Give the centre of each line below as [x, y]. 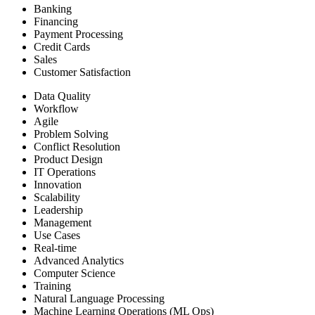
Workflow [56, 108]
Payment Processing [78, 34]
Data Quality [62, 96]
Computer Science [75, 273]
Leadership [58, 210]
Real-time [55, 247]
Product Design [68, 159]
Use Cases [57, 235]
